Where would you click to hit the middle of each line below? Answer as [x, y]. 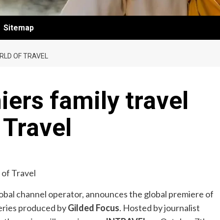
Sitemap [19, 28]
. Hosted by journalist [160, 208]
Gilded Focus [94, 208]
